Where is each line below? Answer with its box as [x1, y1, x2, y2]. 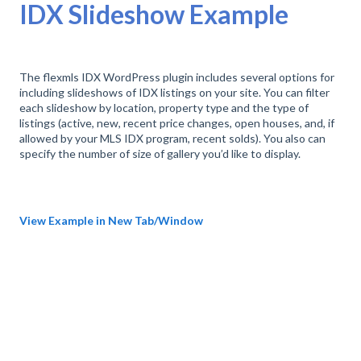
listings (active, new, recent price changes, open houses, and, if [19, 116, 334, 131]
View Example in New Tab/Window [19, 214, 203, 228]
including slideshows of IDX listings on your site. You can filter [19, 85, 330, 100]
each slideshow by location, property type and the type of [19, 101, 309, 115]
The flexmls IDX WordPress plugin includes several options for [19, 70, 334, 85]
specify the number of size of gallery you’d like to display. [19, 147, 301, 161]
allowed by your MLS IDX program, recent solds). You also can [19, 131, 326, 146]
